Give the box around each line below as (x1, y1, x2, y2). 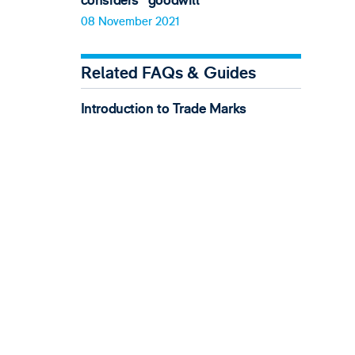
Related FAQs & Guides (80, 63, 256, 85)
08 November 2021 (80, 13, 180, 29)
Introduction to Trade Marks (80, 99, 246, 118)
